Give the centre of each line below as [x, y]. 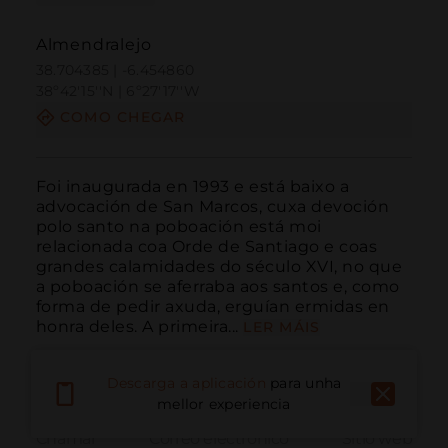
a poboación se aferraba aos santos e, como [217, 286]
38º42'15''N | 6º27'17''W [117, 91]
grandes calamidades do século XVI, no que [219, 266]
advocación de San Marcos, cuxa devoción [212, 206]
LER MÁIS [282, 326]
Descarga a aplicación [186, 383]
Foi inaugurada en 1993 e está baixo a [192, 186]
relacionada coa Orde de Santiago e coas [206, 246]
